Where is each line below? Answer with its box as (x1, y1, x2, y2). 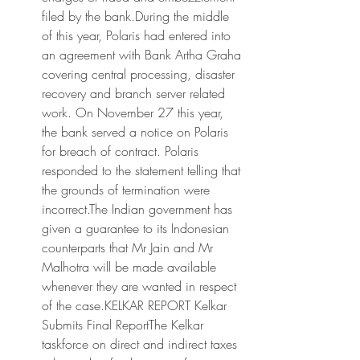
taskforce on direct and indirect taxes (42, 335, 237, 353)
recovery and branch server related (42, 84, 225, 102)
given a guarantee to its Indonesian (42, 219, 229, 237)
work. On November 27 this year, (42, 104, 223, 121)
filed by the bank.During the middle (42, 7, 229, 25)
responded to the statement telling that (42, 162, 240, 179)
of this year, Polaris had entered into (42, 27, 231, 44)
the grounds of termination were (42, 181, 210, 198)
